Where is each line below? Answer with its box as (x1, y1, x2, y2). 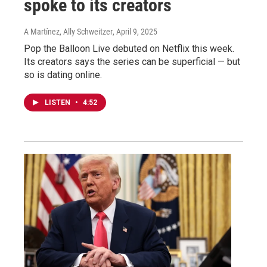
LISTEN (45, 98, 72, 107)
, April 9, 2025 (113, 27, 157, 37)
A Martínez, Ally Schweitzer (24, 27, 113, 37)
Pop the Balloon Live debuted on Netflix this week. (24, 43, 234, 55)
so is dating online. (24, 69, 102, 81)
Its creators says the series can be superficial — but (24, 56, 240, 68)
